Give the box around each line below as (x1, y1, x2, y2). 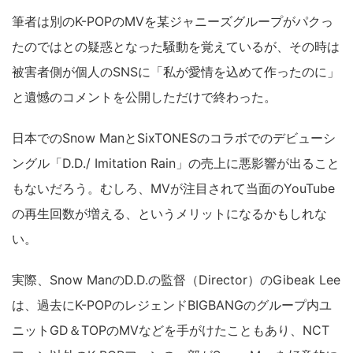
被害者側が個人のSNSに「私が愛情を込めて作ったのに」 (12, 64, 340, 80)
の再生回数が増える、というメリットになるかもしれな (12, 206, 327, 221)
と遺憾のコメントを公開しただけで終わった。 (12, 89, 277, 105)
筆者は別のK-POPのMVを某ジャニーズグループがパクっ (12, 13, 333, 29)
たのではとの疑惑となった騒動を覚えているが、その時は (12, 39, 340, 54)
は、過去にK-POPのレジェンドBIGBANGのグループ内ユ (12, 297, 332, 313)
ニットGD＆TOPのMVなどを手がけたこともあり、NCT (12, 322, 329, 338)
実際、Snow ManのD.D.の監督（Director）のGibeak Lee (12, 272, 340, 288)
